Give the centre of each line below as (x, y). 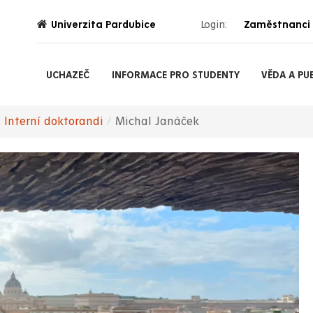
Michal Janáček (157, 122)
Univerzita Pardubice (104, 24)
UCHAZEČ (68, 75)
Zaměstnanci (277, 24)
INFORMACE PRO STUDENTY (175, 75)
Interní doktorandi (54, 122)
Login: (214, 24)
